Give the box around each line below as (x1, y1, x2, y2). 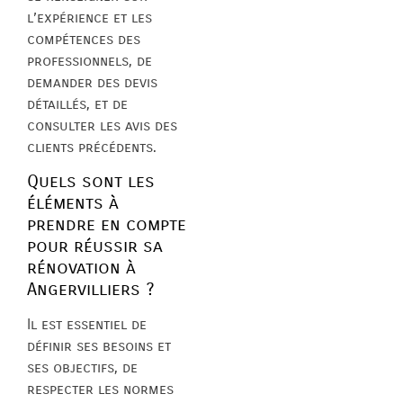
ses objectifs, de (27, 359, 138, 377)
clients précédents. (27, 138, 157, 156)
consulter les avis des (27, 116, 177, 134)
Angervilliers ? (27, 279, 155, 300)
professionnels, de (27, 51, 152, 69)
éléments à (27, 193, 119, 214)
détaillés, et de (27, 94, 128, 112)
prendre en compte (27, 214, 186, 236)
